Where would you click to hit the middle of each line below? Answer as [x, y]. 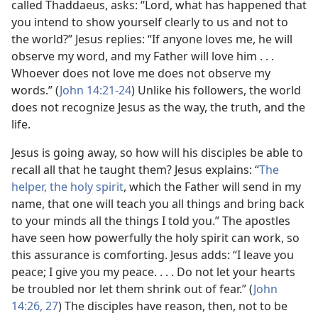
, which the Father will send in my [212, 187]
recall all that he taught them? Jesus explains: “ [135, 170]
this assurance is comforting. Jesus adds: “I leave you [153, 255]
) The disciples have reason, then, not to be [173, 306]
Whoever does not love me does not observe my [141, 73]
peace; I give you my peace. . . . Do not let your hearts [153, 272]
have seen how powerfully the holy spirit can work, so [155, 238]
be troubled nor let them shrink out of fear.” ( [132, 289]
